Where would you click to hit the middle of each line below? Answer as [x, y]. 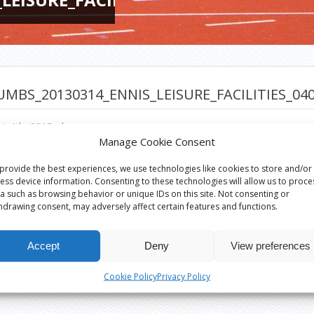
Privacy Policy [183, 276]
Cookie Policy [130, 276]
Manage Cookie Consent [157, 141]
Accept [43, 245]
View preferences [270, 245]
